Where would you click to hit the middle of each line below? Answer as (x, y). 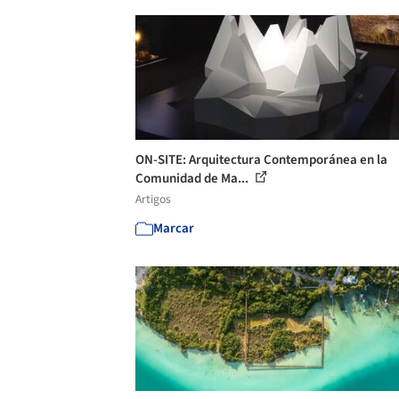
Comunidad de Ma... (193, 178)
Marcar (174, 228)
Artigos (153, 199)
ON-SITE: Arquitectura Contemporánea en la (261, 159)
